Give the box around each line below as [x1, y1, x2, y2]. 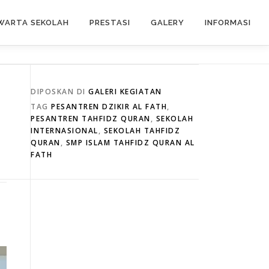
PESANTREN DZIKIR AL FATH [51, 101, 167, 112]
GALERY [151, 18, 184, 27]
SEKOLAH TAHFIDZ [103, 125, 180, 136]
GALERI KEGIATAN [88, 86, 162, 97]
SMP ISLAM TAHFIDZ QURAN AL [65, 138, 195, 148]
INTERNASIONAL [31, 125, 98, 136]
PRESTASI [89, 18, 130, 27]
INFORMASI [205, 18, 251, 27]
